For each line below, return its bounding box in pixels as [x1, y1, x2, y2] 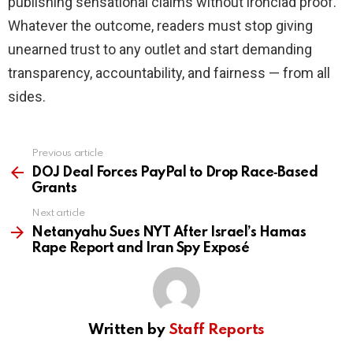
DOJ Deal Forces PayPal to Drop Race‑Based [32, 165, 318, 180]
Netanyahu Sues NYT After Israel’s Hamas [32, 225, 307, 240]
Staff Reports [168, 322, 265, 338]
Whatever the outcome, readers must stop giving [8, 17, 313, 35]
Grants [32, 181, 77, 196]
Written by [88, 322, 169, 338]
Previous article [32, 148, 103, 159]
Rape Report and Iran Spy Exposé [32, 241, 250, 256]
